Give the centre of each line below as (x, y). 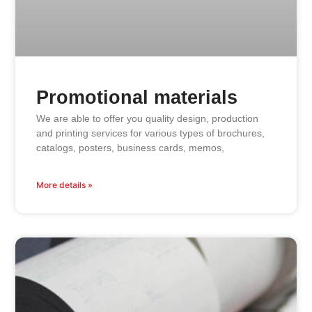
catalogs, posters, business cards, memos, (130, 148)
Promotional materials (136, 98)
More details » (64, 185)
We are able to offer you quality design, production (147, 119)
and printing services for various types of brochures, (150, 133)
